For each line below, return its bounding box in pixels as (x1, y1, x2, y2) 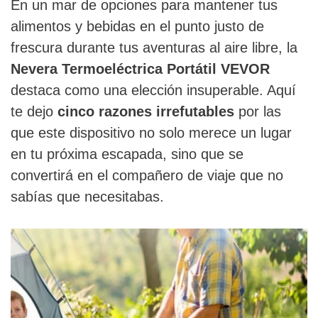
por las (234, 104, 281, 120)
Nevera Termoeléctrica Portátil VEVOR (11, 61, 270, 77)
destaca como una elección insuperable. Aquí (11, 82, 296, 99)
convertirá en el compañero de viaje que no (11, 168, 283, 184)
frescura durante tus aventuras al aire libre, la (11, 40, 297, 56)
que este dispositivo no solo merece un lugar (11, 125, 292, 141)
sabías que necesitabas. (11, 189, 164, 205)
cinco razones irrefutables (57, 104, 234, 120)
